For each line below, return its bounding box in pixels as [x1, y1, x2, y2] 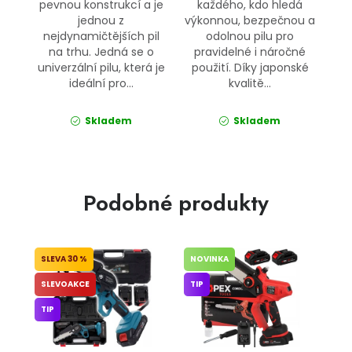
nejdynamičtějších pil [42, 27, 159, 44]
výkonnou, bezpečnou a [185, 12, 316, 28]
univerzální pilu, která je [37, 59, 165, 75]
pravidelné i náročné [194, 43, 306, 60]
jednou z [78, 12, 125, 28]
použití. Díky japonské [191, 59, 309, 75]
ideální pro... [68, 75, 134, 91]
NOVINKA [189, 252, 229, 265]
